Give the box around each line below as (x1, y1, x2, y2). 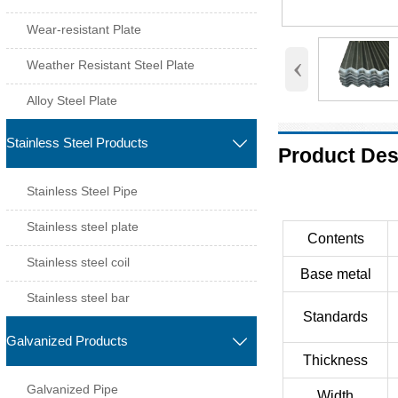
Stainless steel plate (27, 219, 139, 235)
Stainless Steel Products (5, 135, 148, 151)
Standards (303, 308, 369, 324)
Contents (306, 230, 364, 246)
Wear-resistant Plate (27, 21, 142, 36)
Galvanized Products (5, 332, 128, 348)
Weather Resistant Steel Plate (27, 57, 195, 72)
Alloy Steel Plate (27, 92, 118, 107)
